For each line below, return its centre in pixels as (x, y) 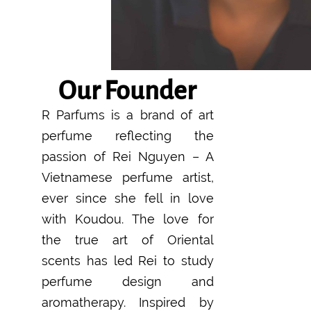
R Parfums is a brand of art (128, 115)
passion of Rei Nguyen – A (128, 156)
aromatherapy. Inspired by (128, 302)
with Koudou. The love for (128, 219)
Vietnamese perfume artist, (128, 177)
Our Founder (127, 91)
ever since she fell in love (128, 198)
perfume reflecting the (128, 135)
